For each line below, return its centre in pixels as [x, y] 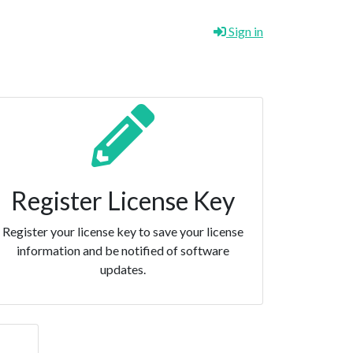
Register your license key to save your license [123, 231]
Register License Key [123, 200]
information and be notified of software [123, 250]
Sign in [245, 31]
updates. [123, 269]
